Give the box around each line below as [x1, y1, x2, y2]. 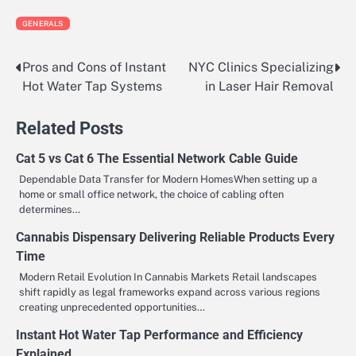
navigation [15, 89, 104, 112]
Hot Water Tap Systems [22, 79, 162, 95]
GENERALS [22, 19, 64, 29]
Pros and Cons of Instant [22, 60, 166, 75]
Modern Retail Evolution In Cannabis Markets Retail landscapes [19, 271, 317, 284]
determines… [19, 203, 80, 216]
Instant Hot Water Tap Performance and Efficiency [16, 327, 303, 343]
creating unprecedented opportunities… [19, 301, 205, 314]
